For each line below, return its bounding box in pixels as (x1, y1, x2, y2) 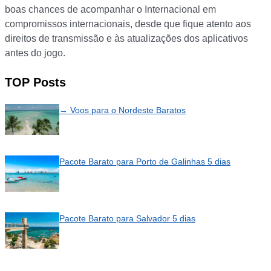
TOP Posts (5, 76, 66, 90)
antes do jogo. (5, 48, 65, 59)
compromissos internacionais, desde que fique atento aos (5, 19, 251, 30)
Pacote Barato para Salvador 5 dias (59, 213, 195, 223)
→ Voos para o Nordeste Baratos (59, 105, 186, 116)
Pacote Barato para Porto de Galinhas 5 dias (59, 156, 230, 166)
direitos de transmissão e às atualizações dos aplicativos (5, 33, 248, 44)
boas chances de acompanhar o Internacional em (5, 4, 216, 15)
